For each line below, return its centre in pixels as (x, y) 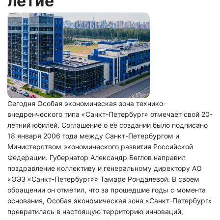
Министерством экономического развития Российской (100, 147)
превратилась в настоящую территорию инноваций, (95, 211)
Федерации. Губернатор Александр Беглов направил (96, 157)
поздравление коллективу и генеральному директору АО (105, 168)
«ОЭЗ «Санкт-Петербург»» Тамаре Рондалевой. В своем (103, 179)
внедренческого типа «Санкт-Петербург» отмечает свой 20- (110, 114)
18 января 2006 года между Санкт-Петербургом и (93, 136)
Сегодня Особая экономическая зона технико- (87, 103)
